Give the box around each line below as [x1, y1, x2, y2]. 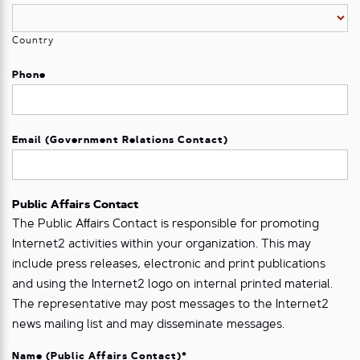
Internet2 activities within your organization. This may [12, 239, 311, 252]
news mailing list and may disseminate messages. [12, 319, 284, 332]
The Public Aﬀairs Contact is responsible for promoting [12, 219, 319, 231]
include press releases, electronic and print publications [12, 259, 325, 272]
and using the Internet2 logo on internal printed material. [12, 279, 333, 292]
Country [12, 36, 55, 47]
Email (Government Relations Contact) [12, 136, 229, 146]
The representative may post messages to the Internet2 [12, 299, 329, 312]
